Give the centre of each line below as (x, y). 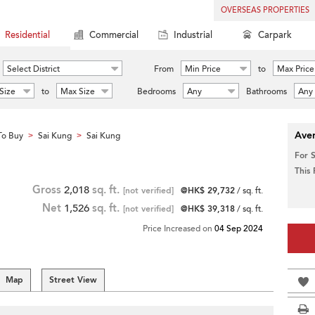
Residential (27, 35)
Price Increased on (179, 229)
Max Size (78, 91)
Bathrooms (266, 91)
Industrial (193, 35)
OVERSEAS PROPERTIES (265, 10)
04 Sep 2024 (239, 229)
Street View (73, 280)
